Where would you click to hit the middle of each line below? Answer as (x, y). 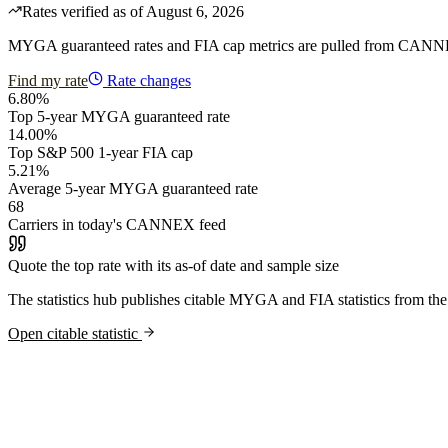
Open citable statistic (75, 333)
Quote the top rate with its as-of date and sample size (173, 265)
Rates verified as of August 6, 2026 (133, 11)
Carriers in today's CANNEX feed (117, 224)
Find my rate (48, 80)
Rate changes (149, 80)
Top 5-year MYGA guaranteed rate (119, 116)
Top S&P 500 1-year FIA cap (100, 152)
